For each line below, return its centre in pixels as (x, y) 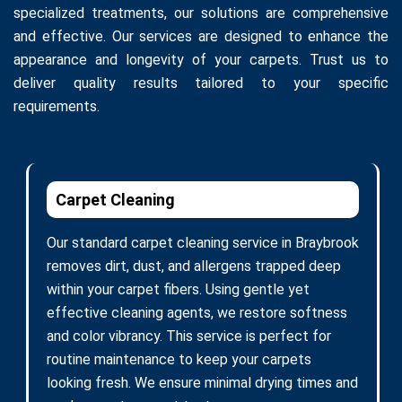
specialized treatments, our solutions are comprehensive (201, 13)
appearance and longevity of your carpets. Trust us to (201, 59)
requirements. (57, 106)
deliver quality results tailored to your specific (201, 83)
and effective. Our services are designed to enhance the (201, 36)
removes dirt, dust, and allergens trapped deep (194, 266)
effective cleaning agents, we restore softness (197, 312)
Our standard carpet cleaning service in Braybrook (203, 242)
